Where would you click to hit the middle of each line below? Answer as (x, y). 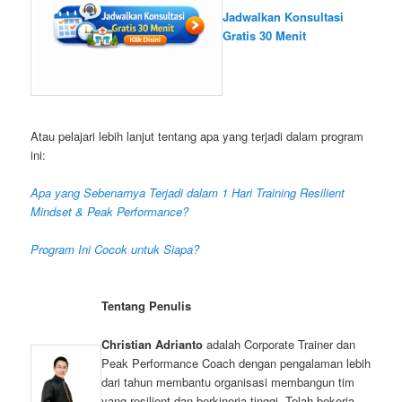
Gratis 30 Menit (265, 35)
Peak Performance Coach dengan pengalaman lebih (236, 363)
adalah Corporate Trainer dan (280, 344)
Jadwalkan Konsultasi (284, 17)
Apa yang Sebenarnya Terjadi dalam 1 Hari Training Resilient (188, 193)
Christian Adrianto (153, 344)
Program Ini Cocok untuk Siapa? (115, 249)
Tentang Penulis (147, 306)
